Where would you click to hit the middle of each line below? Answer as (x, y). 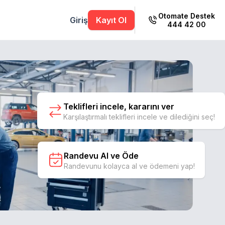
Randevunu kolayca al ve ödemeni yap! (129, 166)
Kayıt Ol (111, 20)
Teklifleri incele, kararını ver (119, 106)
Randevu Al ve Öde (101, 155)
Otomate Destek (187, 16)
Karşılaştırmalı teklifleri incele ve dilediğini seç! (139, 117)
